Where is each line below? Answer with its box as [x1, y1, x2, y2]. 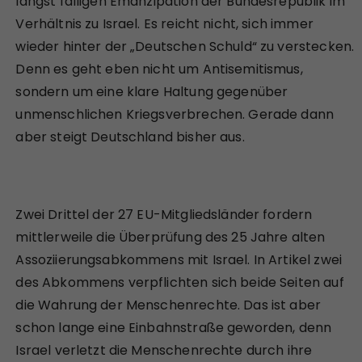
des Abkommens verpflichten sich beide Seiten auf [15, 272, 344, 292]
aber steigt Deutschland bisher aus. [15, 127, 245, 146]
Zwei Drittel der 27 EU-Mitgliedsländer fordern [15, 204, 313, 224]
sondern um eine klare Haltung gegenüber [15, 82, 288, 101]
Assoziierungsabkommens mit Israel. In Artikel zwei [15, 250, 342, 269]
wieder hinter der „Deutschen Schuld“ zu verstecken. [15, 36, 355, 56]
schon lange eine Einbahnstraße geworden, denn [15, 318, 332, 337]
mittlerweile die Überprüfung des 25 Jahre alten [15, 227, 326, 246]
